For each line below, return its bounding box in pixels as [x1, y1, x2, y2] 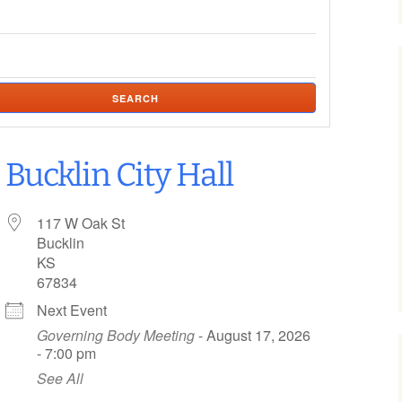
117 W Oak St [36, 213, 125, 233]
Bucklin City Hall [4, 155, 233, 195]
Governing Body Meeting [36, 325, 195, 345]
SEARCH [112, 92, 159, 105]
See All [36, 368, 83, 389]
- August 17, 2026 [194, 325, 310, 345]
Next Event [36, 300, 107, 320]
